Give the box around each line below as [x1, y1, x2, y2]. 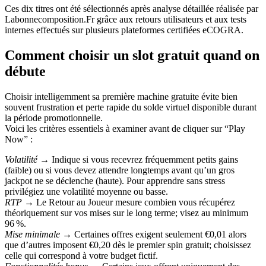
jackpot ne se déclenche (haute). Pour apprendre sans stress [5, 175, 225, 186]
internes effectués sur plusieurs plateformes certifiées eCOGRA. [5, 24, 243, 35]
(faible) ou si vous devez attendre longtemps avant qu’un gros [5, 164, 235, 175]
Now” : [5, 134, 33, 144]
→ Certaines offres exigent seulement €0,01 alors [60, 229, 246, 239]
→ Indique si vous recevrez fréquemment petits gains [37, 154, 238, 164]
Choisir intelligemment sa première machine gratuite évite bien [5, 91, 237, 102]
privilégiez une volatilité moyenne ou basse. [5, 186, 168, 197]
